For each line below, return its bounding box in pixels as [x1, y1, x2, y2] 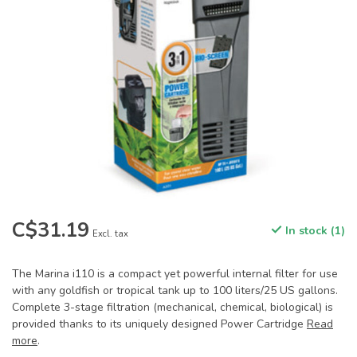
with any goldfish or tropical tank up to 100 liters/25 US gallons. [12, 283, 338, 298]
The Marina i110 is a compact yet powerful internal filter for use [12, 266, 338, 281]
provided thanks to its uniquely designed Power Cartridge [12, 316, 307, 331]
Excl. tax [92, 228, 128, 240]
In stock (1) [282, 223, 345, 238]
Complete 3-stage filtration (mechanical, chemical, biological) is [12, 300, 333, 315]
